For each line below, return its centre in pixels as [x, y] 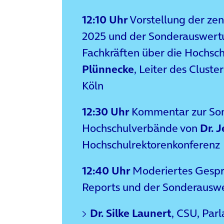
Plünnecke [108, 69]
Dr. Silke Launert [131, 213]
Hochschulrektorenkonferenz [151, 145]
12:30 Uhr [105, 112]
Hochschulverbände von [141, 128]
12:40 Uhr [106, 171]
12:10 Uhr [105, 19]
